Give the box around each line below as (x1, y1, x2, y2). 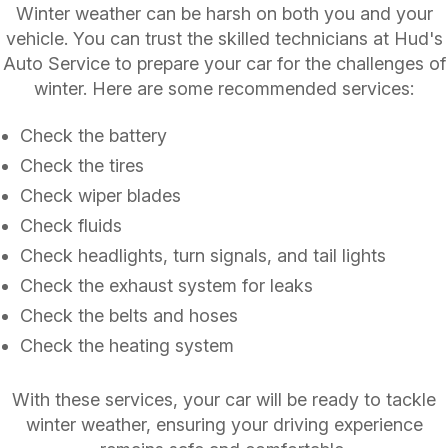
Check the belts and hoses (20, 304, 238, 326)
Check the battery (20, 124, 167, 146)
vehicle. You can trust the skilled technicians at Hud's (5, 27, 443, 49)
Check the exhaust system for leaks (20, 274, 313, 296)
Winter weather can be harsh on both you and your (15, 2, 433, 24)
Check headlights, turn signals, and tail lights (20, 244, 386, 266)
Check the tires (20, 154, 144, 176)
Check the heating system (20, 334, 234, 356)
